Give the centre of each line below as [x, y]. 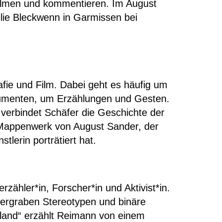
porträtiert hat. [65, 140]
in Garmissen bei [99, 17]
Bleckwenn [36, 17]
